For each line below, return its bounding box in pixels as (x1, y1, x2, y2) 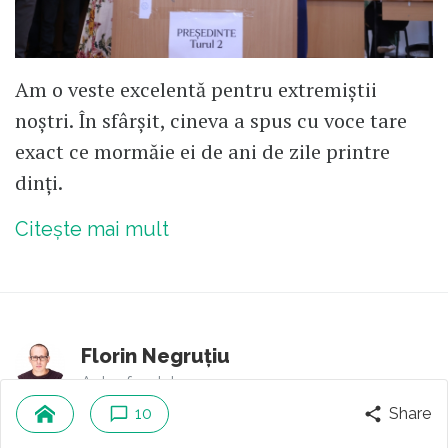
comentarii (91, 413, 194, 438)
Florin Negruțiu (81, 343, 230, 368)
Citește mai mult (15, 216, 169, 241)
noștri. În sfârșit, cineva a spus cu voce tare (15, 106, 407, 134)
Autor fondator (81, 372, 191, 392)
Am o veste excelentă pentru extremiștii (15, 75, 377, 103)
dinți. (15, 168, 63, 196)
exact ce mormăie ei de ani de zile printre (15, 137, 390, 165)
